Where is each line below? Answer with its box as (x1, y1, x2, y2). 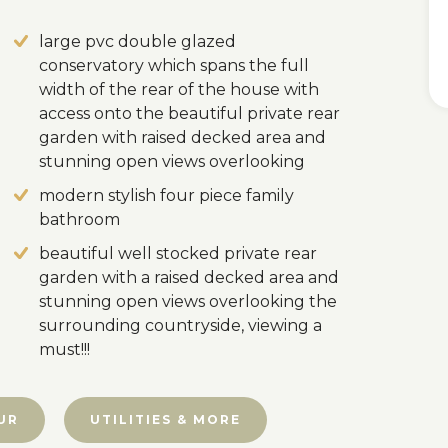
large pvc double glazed (39, 32, 236, 51)
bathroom (39, 210, 120, 229)
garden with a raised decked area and (39, 268, 339, 287)
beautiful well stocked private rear (39, 244, 317, 263)
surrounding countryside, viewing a (39, 316, 322, 335)
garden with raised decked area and (39, 128, 326, 147)
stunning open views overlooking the (39, 292, 337, 311)
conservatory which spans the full (39, 56, 309, 75)
